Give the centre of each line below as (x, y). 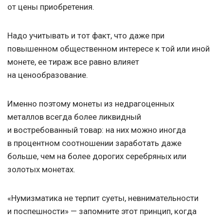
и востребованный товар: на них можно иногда (97, 130)
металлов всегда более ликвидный (74, 117)
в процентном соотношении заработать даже (94, 143)
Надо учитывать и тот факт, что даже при (86, 36)
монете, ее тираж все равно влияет (73, 62)
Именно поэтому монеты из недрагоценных (91, 104)
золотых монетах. (41, 170)
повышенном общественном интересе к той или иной (109, 49)
